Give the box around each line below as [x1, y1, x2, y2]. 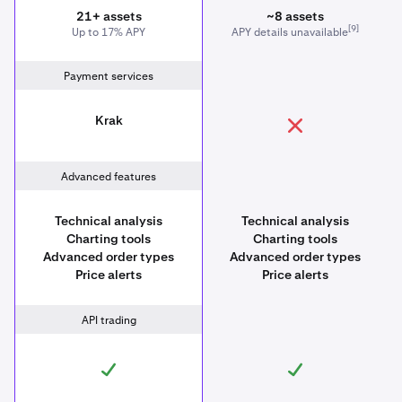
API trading [81, 312, 136, 328]
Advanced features [61, 169, 156, 184]
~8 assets [267, 7, 324, 24]
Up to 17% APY [72, 24, 145, 39]
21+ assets [75, 7, 142, 24]
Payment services [64, 68, 153, 83]
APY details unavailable [232, 24, 348, 39]
